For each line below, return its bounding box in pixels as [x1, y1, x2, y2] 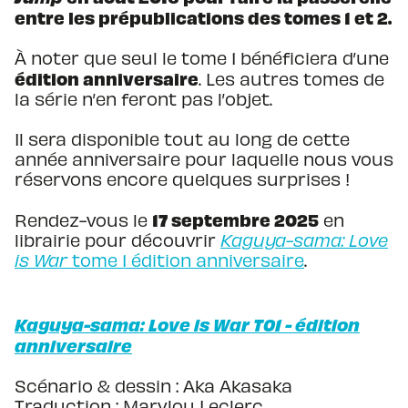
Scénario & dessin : [15, 375, 178, 396]
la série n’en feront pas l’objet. [15, 88, 272, 109]
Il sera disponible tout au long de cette [15, 128, 350, 149]
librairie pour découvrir [15, 229, 216, 250]
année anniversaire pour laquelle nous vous [15, 148, 393, 169]
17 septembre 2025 [152, 209, 319, 230]
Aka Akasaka [183, 375, 292, 396]
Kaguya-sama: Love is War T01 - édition [15, 313, 360, 335]
